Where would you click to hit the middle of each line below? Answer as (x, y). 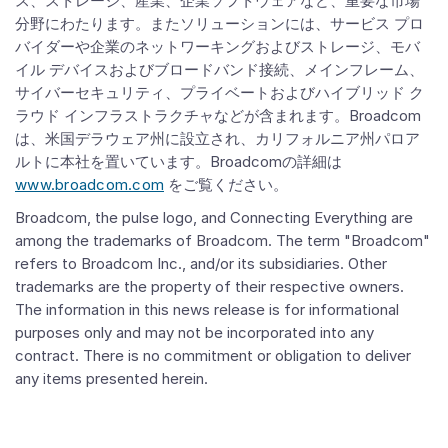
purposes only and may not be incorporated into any (194, 332)
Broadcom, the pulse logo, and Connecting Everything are (214, 217)
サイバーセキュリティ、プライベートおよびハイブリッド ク (219, 92)
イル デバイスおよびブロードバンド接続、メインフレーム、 (219, 69)
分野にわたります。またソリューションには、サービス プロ (219, 23)
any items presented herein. (111, 378)
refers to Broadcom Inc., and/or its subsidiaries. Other (201, 263)
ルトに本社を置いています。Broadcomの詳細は (178, 161)
